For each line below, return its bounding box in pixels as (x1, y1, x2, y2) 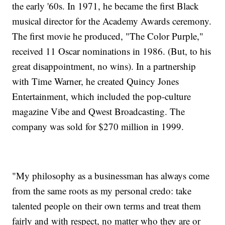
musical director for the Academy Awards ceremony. (12, 15, 212, 28)
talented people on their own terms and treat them (12, 199, 201, 212)
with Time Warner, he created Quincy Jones (12, 75, 179, 88)
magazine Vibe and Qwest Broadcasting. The (12, 105, 185, 118)
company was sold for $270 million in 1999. (12, 120, 184, 133)
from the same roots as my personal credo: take (12, 184, 192, 197)
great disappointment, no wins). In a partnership (12, 60, 196, 73)
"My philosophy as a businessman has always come (12, 169, 210, 182)
